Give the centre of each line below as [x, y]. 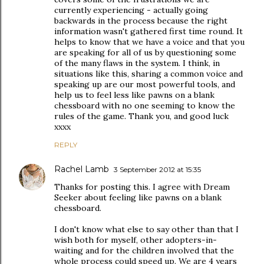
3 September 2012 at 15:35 [157, 169]
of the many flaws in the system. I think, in [137, 63]
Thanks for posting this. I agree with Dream [142, 187]
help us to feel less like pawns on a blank [134, 95]
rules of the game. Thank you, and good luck [141, 116]
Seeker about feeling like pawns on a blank [138, 197]
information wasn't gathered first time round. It [148, 31]
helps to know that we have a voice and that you [149, 42]
